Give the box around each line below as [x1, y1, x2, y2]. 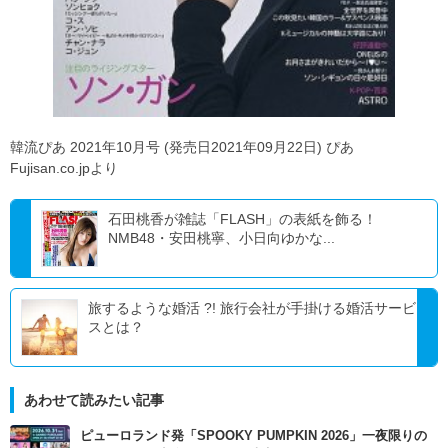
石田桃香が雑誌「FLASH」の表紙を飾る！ [108, 211, 377, 228]
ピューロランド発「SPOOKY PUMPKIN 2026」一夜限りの [80, 428, 427, 444]
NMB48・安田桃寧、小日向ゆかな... [108, 230, 335, 247]
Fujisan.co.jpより [10, 160, 118, 177]
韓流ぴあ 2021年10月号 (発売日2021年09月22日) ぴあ [10, 139, 354, 156]
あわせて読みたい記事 [24, 392, 164, 409]
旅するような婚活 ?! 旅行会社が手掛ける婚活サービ [88, 300, 416, 317]
